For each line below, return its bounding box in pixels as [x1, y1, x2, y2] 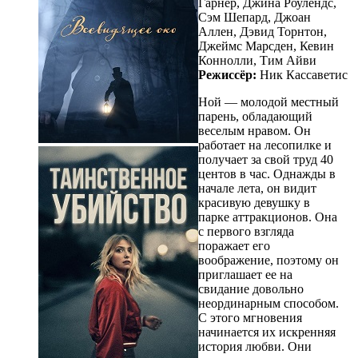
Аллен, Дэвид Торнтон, [198, 24, 327, 38]
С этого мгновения [198, 310, 302, 324]
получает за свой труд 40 [198, 152, 333, 166]
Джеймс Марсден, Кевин [198, 38, 334, 53]
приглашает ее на [198, 267, 292, 281]
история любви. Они [198, 339, 312, 353]
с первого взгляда [198, 224, 294, 238]
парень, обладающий [198, 109, 312, 123]
